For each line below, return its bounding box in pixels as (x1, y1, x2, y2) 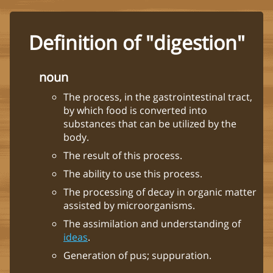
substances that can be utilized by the (63, 116, 236, 130)
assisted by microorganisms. (63, 198, 195, 212)
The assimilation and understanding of (63, 216, 241, 230)
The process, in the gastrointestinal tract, (63, 90, 252, 104)
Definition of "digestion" (28, 29, 245, 56)
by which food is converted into (63, 103, 207, 117)
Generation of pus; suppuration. (63, 248, 211, 262)
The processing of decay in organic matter (63, 185, 257, 199)
